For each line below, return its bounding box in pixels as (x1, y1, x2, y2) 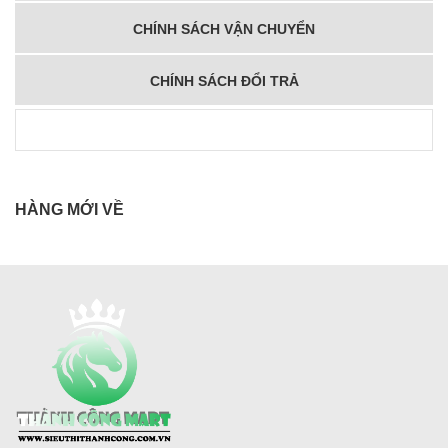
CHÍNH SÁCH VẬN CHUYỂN (133, 21, 315, 38)
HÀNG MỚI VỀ (15, 201, 124, 219)
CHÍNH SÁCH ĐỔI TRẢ (149, 73, 299, 90)
